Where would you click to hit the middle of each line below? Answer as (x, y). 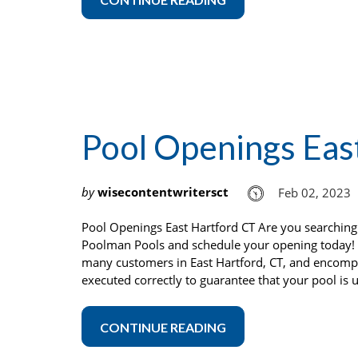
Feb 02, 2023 (314, 193)
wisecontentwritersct (163, 191)
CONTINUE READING (163, 328)
